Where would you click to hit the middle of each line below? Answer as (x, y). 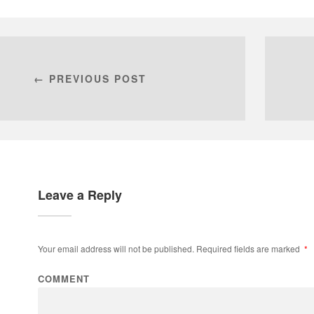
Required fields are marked (248, 249)
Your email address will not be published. (116, 249)
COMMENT (64, 279)
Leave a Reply (80, 195)
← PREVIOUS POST (90, 79)
